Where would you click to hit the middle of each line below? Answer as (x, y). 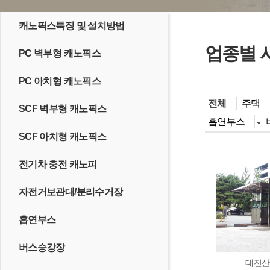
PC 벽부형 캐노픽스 (60, 53)
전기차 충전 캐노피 (58, 164)
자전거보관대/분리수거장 (71, 192)
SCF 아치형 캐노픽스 (63, 137)
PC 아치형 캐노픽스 (60, 81)
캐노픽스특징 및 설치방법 (72, 26)
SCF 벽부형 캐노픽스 (63, 109)
